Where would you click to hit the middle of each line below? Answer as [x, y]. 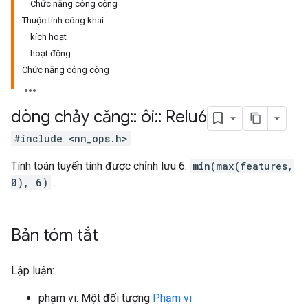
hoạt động [51, 53]
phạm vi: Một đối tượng [96, 298]
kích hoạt [48, 37]
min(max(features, [243, 166]
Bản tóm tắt [55, 235]
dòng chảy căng [70, 117]
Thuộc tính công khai [63, 20]
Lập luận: [33, 271]
